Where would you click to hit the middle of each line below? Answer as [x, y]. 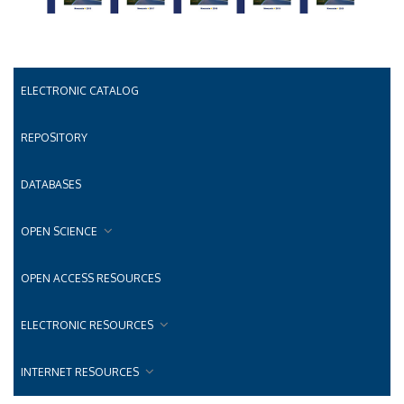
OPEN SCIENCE [59, 231]
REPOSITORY [54, 138]
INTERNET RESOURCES [80, 372]
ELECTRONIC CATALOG [80, 91]
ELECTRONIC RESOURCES [87, 325]
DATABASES [51, 184]
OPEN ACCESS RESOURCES [91, 278]
